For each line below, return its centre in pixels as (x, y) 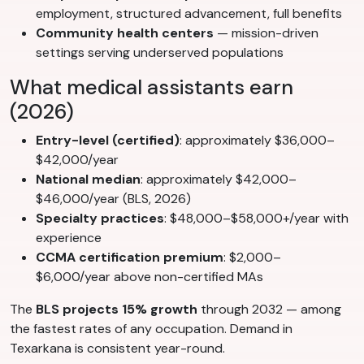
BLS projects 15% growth (117, 310)
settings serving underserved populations (160, 53)
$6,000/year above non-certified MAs (149, 277)
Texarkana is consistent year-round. (117, 349)
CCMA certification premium (130, 258)
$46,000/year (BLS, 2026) (113, 199)
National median (88, 180)
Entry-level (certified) (108, 141)
